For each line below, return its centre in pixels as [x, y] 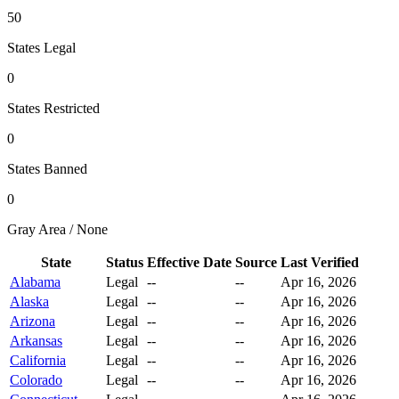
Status [125, 263]
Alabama [35, 282]
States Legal [41, 48]
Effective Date [189, 263]
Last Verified [320, 263]
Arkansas [36, 341]
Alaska [29, 302]
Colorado [36, 380]
